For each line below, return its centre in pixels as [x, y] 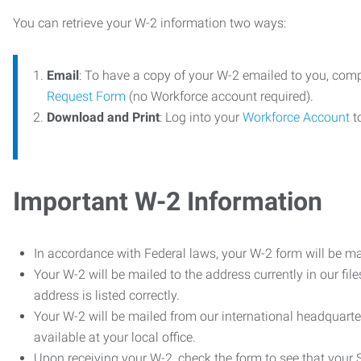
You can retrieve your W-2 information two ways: [149, 23]
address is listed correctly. [107, 295]
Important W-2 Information [168, 201]
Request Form [86, 96]
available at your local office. [115, 337]
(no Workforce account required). [220, 96]
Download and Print [103, 117]
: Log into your [201, 117]
